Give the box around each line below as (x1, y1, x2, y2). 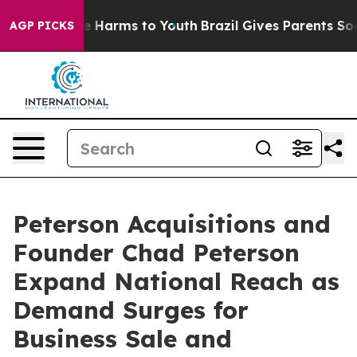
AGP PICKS (10, 18, 74, 33)
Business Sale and (13, 324, 232, 354)
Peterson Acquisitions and (13, 209, 331, 239)
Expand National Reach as (13, 266, 339, 296)
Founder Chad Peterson (13, 237, 300, 268)
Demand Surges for (13, 295, 249, 325)
